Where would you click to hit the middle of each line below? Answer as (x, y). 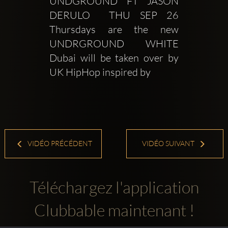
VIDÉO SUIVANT (169, 144)
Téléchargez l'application (114, 187)
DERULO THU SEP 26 (114, 15)
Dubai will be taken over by (114, 58)
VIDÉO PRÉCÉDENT (59, 144)
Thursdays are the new (114, 30)
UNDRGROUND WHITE (114, 44)
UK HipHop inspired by (101, 72)
